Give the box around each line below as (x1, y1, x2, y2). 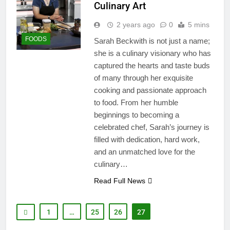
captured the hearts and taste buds (93, 61, 210, 70)
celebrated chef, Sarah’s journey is (93, 122, 209, 131)
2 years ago (116, 20, 155, 29)
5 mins (187, 20, 209, 29)
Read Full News (93, 176, 145, 185)
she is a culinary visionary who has (93, 48, 211, 57)
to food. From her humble (93, 98, 178, 107)
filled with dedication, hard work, (93, 135, 200, 144)
